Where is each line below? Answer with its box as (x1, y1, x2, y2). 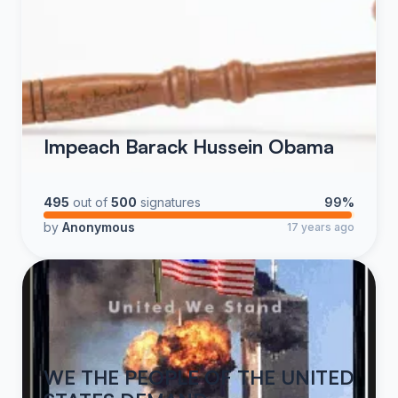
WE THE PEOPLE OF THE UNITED (44, 365, 354, 389)
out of (73, 195, 107, 210)
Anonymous (62, 219, 135, 235)
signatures (140, 195, 201, 210)
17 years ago (287, 220, 354, 234)
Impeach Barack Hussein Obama (44, 134, 334, 158)
